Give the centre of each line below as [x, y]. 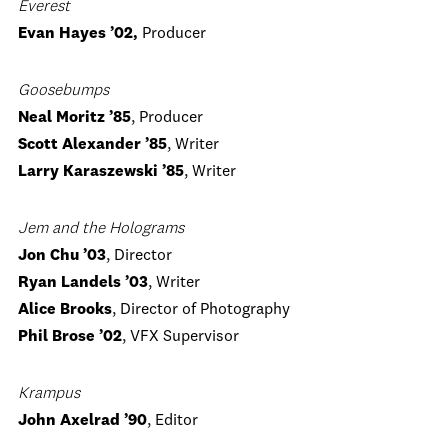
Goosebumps [63, 91]
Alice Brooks [65, 310]
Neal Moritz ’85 [74, 118]
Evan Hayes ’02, [80, 34]
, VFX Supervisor [180, 337]
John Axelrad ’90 [82, 421]
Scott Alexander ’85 [92, 145]
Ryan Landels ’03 [83, 283]
